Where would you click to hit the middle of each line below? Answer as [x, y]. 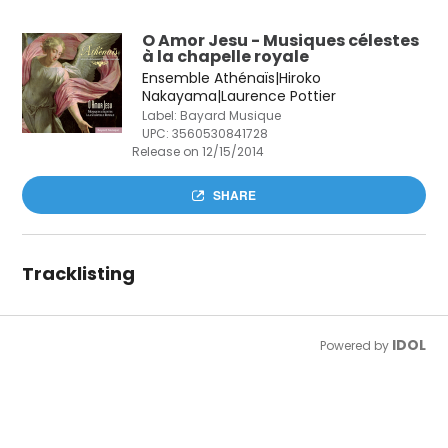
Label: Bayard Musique [212, 115]
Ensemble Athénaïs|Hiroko [232, 78]
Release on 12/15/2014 [198, 151]
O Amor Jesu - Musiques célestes [281, 40]
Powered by [355, 345]
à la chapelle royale [226, 56]
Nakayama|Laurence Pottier [239, 96]
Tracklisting [79, 273]
